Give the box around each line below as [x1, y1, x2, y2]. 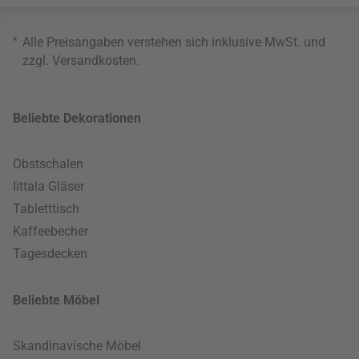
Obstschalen [13, 155, 83, 171]
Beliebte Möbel [13, 292, 99, 308]
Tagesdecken [13, 245, 87, 261]
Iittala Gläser [13, 178, 84, 194]
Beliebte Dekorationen [13, 110, 141, 126]
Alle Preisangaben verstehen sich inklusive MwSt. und [22, 34, 325, 50]
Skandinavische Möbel [13, 337, 141, 353]
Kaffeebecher [13, 223, 88, 239]
